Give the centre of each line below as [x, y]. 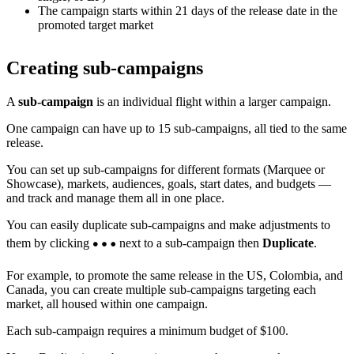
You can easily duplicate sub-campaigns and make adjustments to [168, 225]
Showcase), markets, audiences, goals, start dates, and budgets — [169, 184]
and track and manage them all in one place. [115, 198]
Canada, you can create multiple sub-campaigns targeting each [161, 290]
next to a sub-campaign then [189, 243]
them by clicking [49, 243]
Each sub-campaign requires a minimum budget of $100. [147, 331]
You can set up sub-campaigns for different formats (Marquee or [166, 170]
